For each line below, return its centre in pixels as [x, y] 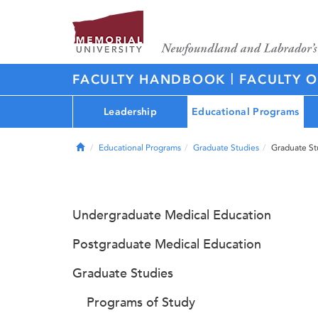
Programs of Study [141, 302]
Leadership [130, 111]
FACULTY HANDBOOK [152, 79]
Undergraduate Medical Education [172, 215]
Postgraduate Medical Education [167, 244]
